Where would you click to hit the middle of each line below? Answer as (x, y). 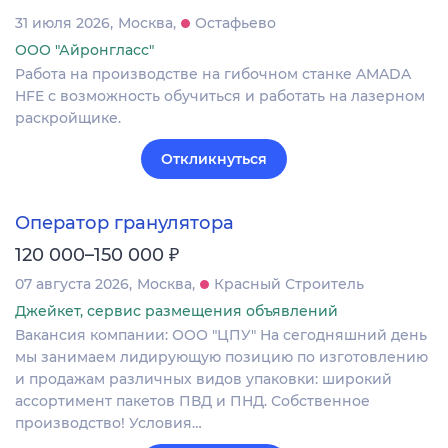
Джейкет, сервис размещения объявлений (176, 310)
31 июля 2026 (62, 23)
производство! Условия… (108, 422)
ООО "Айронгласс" (84, 50)
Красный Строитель (289, 283)
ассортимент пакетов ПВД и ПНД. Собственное (192, 400)
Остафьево (235, 23)
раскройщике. (68, 118)
